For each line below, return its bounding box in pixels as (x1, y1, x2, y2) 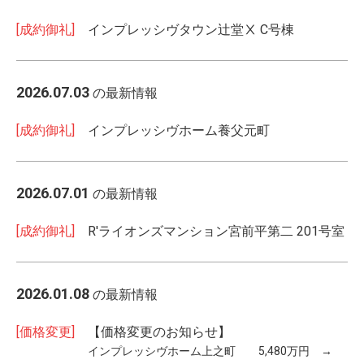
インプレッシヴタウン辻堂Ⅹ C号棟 (88, 22, 294, 37)
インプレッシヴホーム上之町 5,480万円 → (88, 344, 344, 357)
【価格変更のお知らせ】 (88, 324, 231, 340)
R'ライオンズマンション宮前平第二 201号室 (88, 223, 344, 239)
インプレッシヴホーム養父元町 (88, 123, 270, 138)
